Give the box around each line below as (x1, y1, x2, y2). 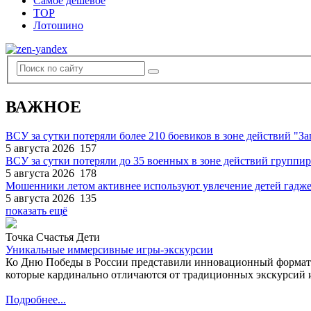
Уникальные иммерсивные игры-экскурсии (6, 244, 213, 256)
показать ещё (6, 205, 67, 217)
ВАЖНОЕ (6, 97, 81, 116)
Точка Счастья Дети (6, 231, 100, 244)
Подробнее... (6, 294, 66, 306)
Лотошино (33, 19, 83, 31)
